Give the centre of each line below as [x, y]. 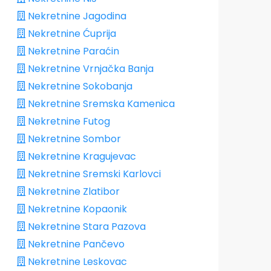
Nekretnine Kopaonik [76, 209]
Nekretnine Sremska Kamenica [100, 104]
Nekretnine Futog [68, 122]
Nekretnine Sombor [73, 139]
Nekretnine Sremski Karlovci [93, 174]
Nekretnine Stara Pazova [86, 227]
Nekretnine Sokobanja [79, 87]
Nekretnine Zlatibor [73, 192]
